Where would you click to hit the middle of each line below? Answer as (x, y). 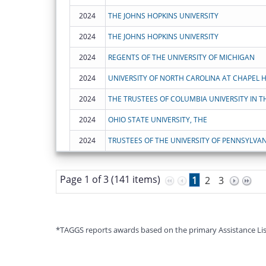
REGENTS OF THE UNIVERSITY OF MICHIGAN (181, 57)
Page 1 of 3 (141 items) (110, 179)
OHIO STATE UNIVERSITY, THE (157, 119)
